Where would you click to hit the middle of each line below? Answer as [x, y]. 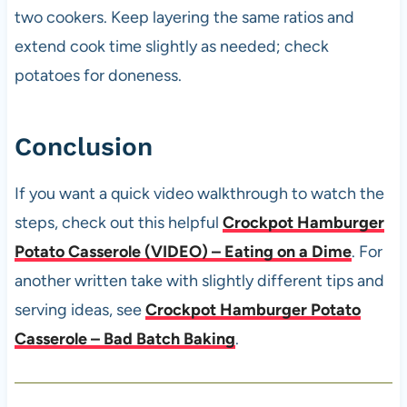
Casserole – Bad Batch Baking [124, 339]
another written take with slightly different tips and [199, 281]
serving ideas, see [79, 310]
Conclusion [83, 147]
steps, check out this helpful [118, 223]
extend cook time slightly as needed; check [171, 47]
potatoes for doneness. [98, 76]
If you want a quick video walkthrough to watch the [199, 194]
